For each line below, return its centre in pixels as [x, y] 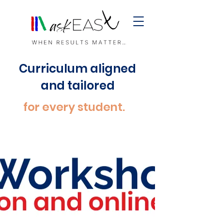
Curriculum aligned [77, 69]
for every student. [74, 107]
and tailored [77, 85]
